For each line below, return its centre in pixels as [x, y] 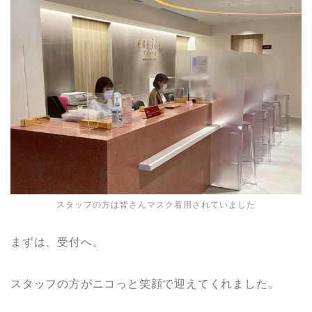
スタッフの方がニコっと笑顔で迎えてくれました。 [145, 283]
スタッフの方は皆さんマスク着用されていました [156, 204]
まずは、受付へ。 [57, 242]
